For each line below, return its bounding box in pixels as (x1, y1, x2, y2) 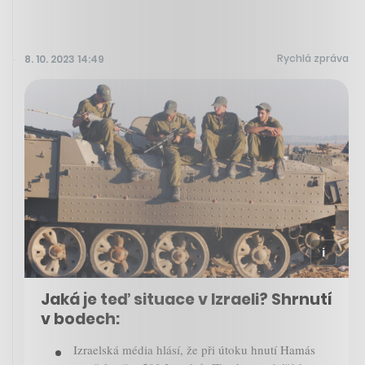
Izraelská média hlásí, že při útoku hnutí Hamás (73, 341, 315, 358)
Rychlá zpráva (277, 51, 349, 65)
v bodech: (41, 308, 120, 331)
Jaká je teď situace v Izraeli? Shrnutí (41, 288, 332, 311)
